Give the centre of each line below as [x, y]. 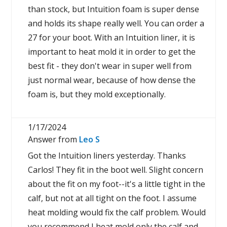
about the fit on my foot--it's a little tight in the [117, 184]
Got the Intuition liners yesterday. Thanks [107, 156]
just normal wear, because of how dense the [112, 80]
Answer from [54, 139]
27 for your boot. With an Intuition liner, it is [112, 37]
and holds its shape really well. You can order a [116, 23]
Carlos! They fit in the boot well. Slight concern [116, 170]
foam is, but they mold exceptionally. [97, 94]
